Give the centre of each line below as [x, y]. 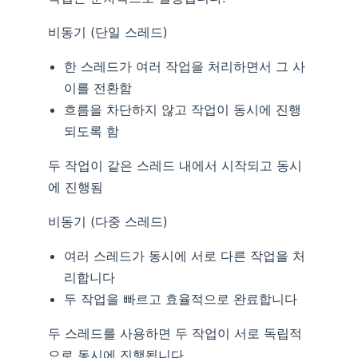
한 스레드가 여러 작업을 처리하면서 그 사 [185, 67]
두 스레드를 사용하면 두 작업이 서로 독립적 [175, 334]
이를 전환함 [98, 88]
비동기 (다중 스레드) [108, 222]
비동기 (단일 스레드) [108, 32]
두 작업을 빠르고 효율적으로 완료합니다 [181, 299]
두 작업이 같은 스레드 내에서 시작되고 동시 [175, 166]
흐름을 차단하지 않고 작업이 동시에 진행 [183, 110]
